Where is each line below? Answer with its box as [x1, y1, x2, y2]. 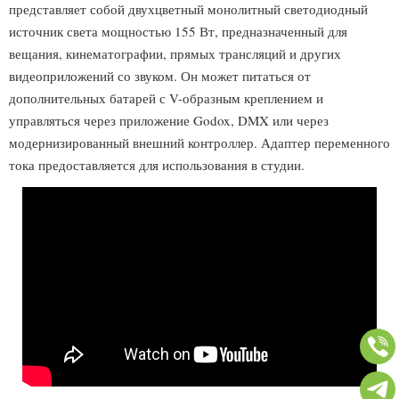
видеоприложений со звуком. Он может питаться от [9, 67, 311, 85]
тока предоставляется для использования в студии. [9, 156, 305, 174]
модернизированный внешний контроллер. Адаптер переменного [9, 134, 390, 151]
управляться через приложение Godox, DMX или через [9, 111, 329, 129]
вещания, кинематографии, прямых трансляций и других [9, 45, 341, 62]
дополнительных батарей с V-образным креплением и [9, 89, 323, 107]
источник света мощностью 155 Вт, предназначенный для [9, 22, 347, 40]
